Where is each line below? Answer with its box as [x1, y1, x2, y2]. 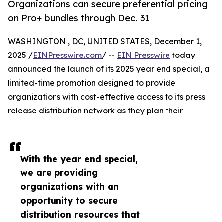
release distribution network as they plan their [8, 106, 183, 116]
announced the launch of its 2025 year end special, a [8, 64, 210, 74]
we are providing [20, 167, 98, 178]
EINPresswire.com [33, 50, 102, 60]
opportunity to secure [20, 195, 118, 206]
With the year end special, [20, 153, 138, 165]
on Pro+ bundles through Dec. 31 [8, 12, 150, 24]
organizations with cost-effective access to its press [8, 92, 205, 102]
